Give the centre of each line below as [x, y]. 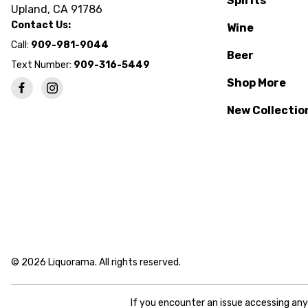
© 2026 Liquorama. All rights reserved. [96, 262]
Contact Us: [41, 25]
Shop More [256, 83]
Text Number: [42, 65]
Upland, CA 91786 [57, 9]
